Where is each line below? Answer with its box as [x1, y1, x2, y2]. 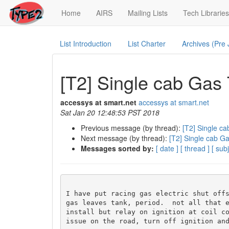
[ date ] [156, 143, 178, 153]
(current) [80, 7, 108, 17]
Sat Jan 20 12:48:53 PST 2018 [60, 107, 159, 118]
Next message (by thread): [81, 133, 169, 143]
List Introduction [60, 38, 111, 49]
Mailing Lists [128, 8, 168, 18]
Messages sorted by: [81, 143, 154, 153]
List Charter [128, 38, 166, 49]
